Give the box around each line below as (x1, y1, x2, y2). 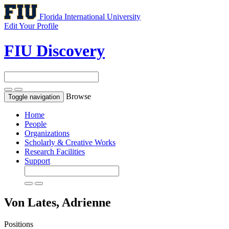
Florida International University (39, 12, 141, 21)
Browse (66, 91, 91, 101)
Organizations (25, 128, 70, 138)
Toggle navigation (8, 93, 60, 101)
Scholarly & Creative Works (25, 138, 116, 147)
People (25, 119, 47, 128)
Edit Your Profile (4, 21, 58, 30)
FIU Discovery (4, 41, 105, 60)
